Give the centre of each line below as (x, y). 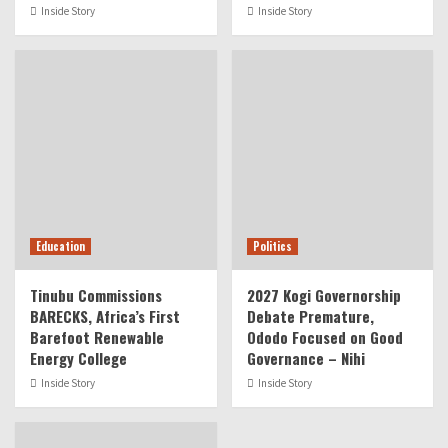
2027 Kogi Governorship (323, 295)
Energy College (78, 358)
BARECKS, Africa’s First (105, 316)
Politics (272, 246)
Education (60, 246)
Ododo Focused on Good (324, 337)
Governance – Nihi (305, 358)
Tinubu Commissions (96, 295)
